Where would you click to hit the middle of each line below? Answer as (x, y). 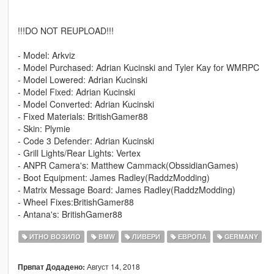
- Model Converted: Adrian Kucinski (86, 104)
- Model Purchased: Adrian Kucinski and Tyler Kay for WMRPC (138, 68)
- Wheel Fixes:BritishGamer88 (76, 202)
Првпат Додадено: (51, 267)
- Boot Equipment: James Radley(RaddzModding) (113, 178)
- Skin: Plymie (44, 129)
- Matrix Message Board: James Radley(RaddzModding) (126, 190)
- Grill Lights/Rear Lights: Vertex (79, 153)
